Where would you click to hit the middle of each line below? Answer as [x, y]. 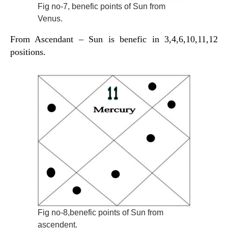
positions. [28, 52]
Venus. [50, 18]
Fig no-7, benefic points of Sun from [102, 6]
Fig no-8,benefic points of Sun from [101, 213]
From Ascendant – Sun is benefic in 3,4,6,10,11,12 [114, 39]
